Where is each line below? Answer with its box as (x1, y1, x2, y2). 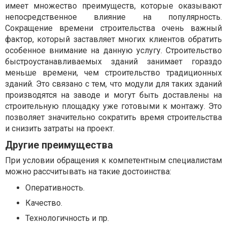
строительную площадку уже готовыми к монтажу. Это (5, 101, 222, 111)
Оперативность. (25, 183, 85, 193)
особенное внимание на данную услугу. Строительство (5, 46, 222, 56)
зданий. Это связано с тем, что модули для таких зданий (5, 79, 222, 89)
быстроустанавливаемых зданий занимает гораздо (5, 57, 222, 67)
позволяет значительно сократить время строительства (5, 112, 222, 123)
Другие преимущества (5, 139, 113, 152)
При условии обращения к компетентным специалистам (5, 156, 222, 166)
